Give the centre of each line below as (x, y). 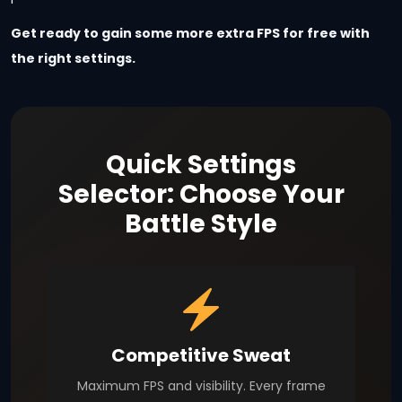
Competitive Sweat (201, 356)
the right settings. (73, 59)
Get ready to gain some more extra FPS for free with (190, 34)
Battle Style (201, 224)
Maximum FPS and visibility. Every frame (201, 386)
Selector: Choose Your (201, 195)
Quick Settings (201, 165)
